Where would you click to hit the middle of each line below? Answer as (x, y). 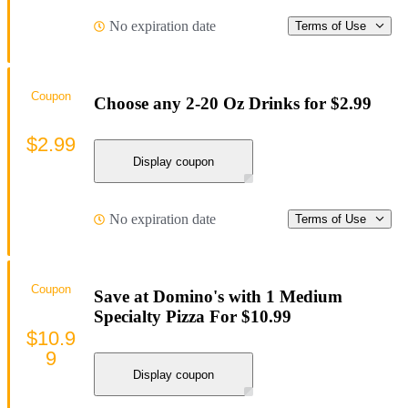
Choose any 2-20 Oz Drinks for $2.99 (233, 103)
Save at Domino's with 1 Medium (218, 296)
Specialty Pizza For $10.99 (193, 316)
